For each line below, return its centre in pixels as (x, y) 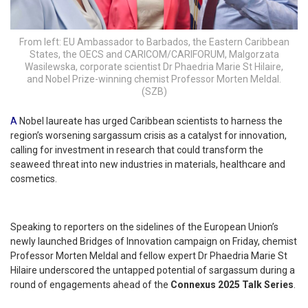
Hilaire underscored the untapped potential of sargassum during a (153, 271)
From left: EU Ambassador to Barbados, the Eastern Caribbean (154, 42)
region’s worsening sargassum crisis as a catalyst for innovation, (148, 136)
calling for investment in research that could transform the (137, 150)
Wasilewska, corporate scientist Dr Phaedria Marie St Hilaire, (154, 66)
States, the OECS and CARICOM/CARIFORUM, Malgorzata (154, 54)
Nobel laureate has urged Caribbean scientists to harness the (150, 121)
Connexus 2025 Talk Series (232, 285)
